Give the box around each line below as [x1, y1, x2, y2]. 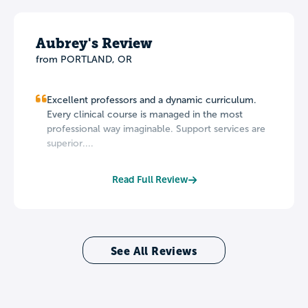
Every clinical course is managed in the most [47, 109, 243, 120]
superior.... [47, 138, 93, 149]
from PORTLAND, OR [36, 54, 132, 65]
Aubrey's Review [36, 35, 152, 52]
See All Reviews [111, 245, 197, 258]
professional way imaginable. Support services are [47, 124, 265, 135]
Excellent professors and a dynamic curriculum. [47, 95, 256, 106]
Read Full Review [111, 174, 188, 186]
